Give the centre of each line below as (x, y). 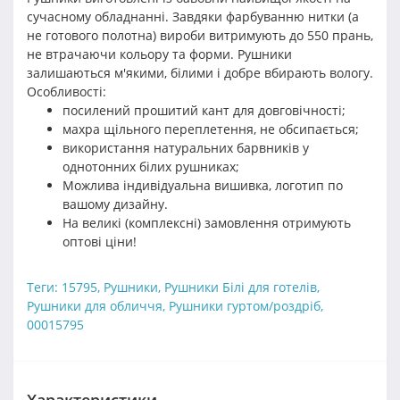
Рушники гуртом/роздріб (245, 306)
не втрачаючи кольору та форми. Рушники (159, 54)
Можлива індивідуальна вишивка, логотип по (203, 186)
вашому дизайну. (115, 204)
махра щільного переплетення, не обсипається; (211, 129)
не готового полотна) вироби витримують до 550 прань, (200, 36)
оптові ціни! (100, 242)
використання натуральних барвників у (186, 148)
